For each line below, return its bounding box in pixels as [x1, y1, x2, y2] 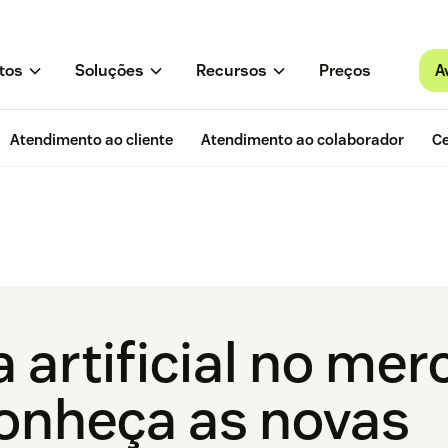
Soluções [74, 60, 144, 82]
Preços [318, 60, 371, 82]
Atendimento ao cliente [10, 130, 173, 150]
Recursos [195, 60, 267, 82]
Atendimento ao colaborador [201, 130, 404, 150]
